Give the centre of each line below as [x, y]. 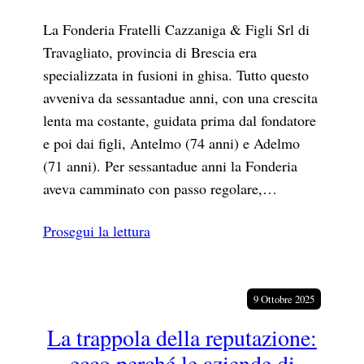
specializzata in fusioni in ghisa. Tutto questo [175, 74]
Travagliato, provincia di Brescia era [149, 52]
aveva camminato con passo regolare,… [160, 188]
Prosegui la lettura [96, 230]
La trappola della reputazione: [182, 338]
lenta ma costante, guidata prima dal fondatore [179, 120]
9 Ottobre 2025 [284, 299]
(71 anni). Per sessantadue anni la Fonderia [170, 165]
